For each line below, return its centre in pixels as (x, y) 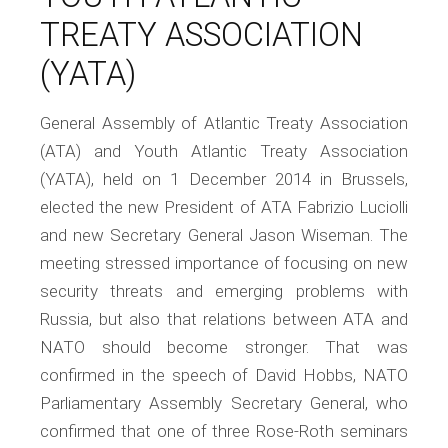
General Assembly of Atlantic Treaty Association (224, 123)
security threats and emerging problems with (224, 291)
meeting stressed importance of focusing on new (224, 263)
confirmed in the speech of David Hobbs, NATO (224, 375)
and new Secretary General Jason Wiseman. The (224, 235)
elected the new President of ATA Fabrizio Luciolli (224, 207)
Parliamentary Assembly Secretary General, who (224, 403)
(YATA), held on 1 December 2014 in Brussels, (224, 179)
